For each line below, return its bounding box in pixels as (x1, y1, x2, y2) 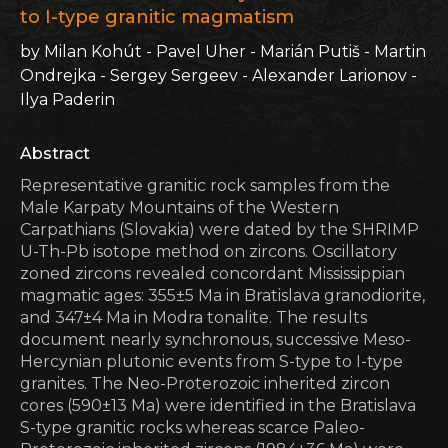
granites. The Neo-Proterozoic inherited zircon (20, 374, 390, 393)
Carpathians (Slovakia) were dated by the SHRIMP (20, 220, 419, 239)
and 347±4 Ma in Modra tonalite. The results (20, 308, 367, 327)
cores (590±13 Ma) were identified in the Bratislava (20, 396, 416, 415)
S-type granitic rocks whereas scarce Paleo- (20, 418, 365, 437)
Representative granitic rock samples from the (20, 176, 390, 195)
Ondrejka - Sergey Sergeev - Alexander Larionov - (20, 66, 417, 85)
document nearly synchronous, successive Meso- (20, 330, 411, 349)
